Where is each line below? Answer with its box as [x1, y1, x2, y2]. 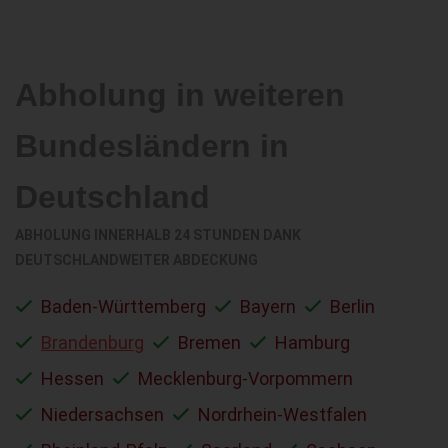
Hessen [41, 367, 104, 389]
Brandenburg [41, 331, 144, 353]
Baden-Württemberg [41, 295, 206, 317]
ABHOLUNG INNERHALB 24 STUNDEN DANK [15, 226, 301, 243]
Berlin [330, 295, 375, 317]
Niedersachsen [41, 403, 164, 425]
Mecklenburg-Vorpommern [138, 367, 353, 389]
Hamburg [275, 331, 350, 353]
